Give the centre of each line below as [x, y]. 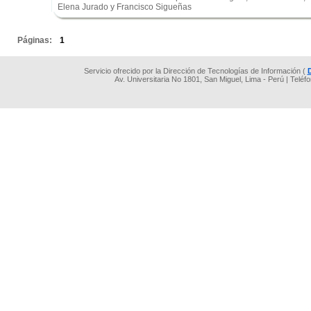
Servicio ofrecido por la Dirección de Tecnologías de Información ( [195, 71]
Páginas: [36, 40]
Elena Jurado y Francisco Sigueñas [125, 7]
